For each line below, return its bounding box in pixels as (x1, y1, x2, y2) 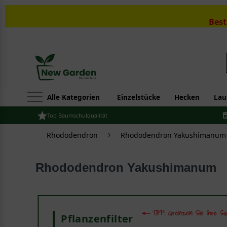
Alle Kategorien (47, 93, 100, 102)
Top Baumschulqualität (47, 111, 107, 119)
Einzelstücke (117, 93, 160, 102)
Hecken (174, 93, 200, 102)
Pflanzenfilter (61, 212, 133, 225)
